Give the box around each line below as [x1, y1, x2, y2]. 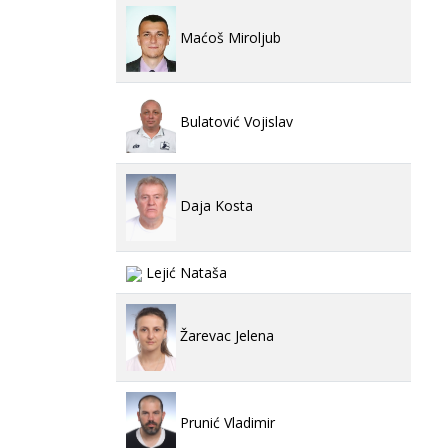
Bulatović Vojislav [176, 111, 293, 131]
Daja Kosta [176, 196, 253, 216]
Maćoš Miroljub [176, 27, 281, 47]
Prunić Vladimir [176, 412, 275, 432]
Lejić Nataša [142, 263, 227, 282]
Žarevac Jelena [176, 326, 274, 346]
